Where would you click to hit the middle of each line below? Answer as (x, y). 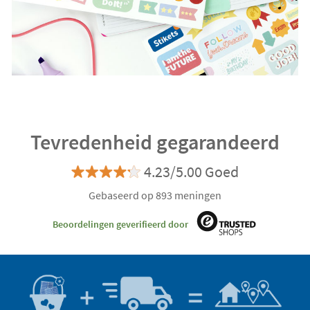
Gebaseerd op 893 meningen (155, 195)
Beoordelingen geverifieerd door (120, 224)
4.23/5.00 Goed (191, 172)
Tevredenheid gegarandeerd (155, 142)
